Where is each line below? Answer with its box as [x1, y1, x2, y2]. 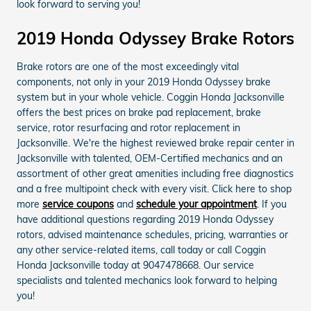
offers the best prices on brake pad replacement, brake [17, 106, 261, 119]
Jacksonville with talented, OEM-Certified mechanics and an [17, 151, 283, 165]
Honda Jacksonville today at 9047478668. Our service [17, 258, 254, 271]
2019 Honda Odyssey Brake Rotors [17, 27, 294, 49]
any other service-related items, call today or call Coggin [17, 243, 266, 256]
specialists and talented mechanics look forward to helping [17, 274, 277, 287]
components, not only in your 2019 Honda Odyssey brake [17, 75, 271, 88]
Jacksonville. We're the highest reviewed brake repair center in [17, 136, 294, 149]
